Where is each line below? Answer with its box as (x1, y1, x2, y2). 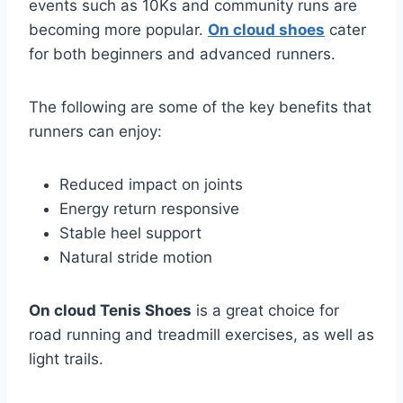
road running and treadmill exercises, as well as (29, 326, 374, 345)
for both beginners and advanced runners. (29, 45, 336, 64)
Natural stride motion (59, 248, 212, 267)
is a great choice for (192, 301, 339, 320)
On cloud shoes (208, 21, 325, 40)
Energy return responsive (59, 200, 239, 219)
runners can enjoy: (29, 122, 162, 141)
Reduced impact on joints (59, 175, 243, 194)
